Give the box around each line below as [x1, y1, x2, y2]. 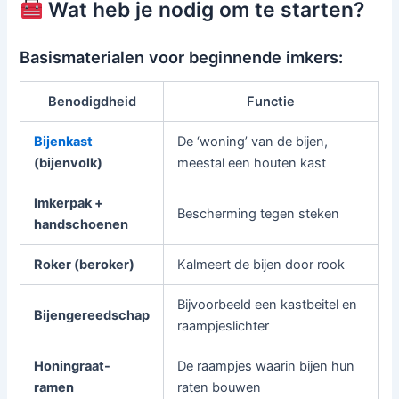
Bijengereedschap [34, 307, 151, 324]
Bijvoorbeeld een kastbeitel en [177, 297, 358, 313]
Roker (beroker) [34, 256, 135, 273]
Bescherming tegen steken [177, 206, 340, 223]
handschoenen [34, 216, 129, 233]
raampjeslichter [177, 318, 270, 335]
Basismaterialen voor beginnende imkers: [20, 46, 344, 67]
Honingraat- [34, 358, 111, 375]
